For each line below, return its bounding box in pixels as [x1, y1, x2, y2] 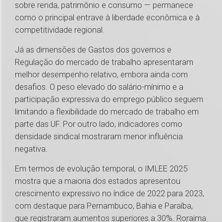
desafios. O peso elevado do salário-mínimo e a [15, 82, 183, 92]
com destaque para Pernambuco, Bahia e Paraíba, [15, 201, 193, 211]
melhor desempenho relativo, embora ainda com [15, 69, 188, 80]
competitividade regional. [15, 25, 105, 35]
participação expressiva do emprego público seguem [15, 94, 203, 105]
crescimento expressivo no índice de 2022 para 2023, [15, 188, 204, 199]
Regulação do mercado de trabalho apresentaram [15, 57, 193, 67]
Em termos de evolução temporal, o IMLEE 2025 [15, 164, 187, 174]
